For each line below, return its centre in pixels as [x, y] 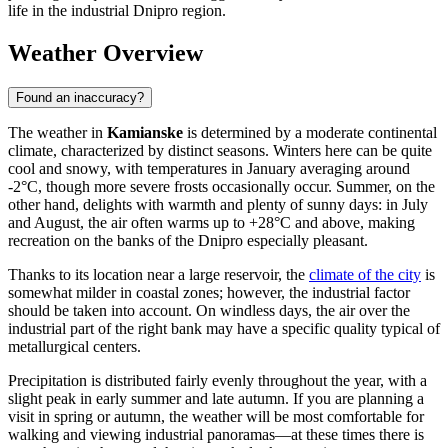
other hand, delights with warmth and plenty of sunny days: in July [218, 204]
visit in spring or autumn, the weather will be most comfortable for [216, 416]
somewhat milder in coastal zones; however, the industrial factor [209, 292]
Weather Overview [105, 53]
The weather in [57, 132]
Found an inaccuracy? [80, 97]
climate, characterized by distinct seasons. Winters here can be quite [220, 150]
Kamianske [145, 132]
